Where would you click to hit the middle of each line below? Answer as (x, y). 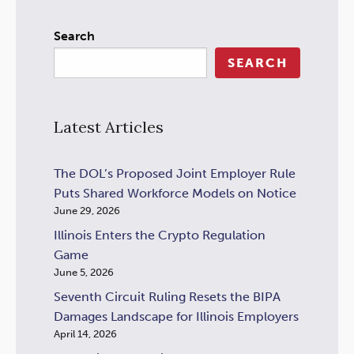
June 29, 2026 (87, 211)
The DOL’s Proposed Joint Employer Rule (175, 174)
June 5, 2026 (84, 273)
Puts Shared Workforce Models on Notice (175, 194)
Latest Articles (109, 127)
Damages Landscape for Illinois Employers (176, 317)
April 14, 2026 (85, 334)
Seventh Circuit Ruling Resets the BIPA (167, 297)
